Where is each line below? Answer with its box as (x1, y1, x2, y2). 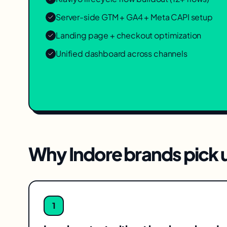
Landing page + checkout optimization (56, 30, 202, 41)
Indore (68, 142, 122, 165)
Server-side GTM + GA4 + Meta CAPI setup (56, 12, 213, 22)
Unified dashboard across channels (56, 48, 187, 59)
